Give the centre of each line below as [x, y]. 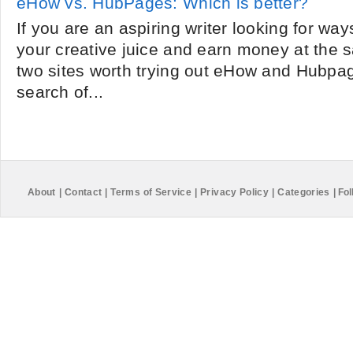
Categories [304, 192]
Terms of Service [151, 192]
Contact [83, 192]
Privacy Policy [235, 192]
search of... [60, 92]
